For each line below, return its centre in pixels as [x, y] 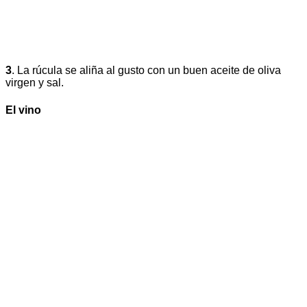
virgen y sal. [35, 83]
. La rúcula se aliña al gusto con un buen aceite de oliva [146, 71]
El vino [23, 110]
